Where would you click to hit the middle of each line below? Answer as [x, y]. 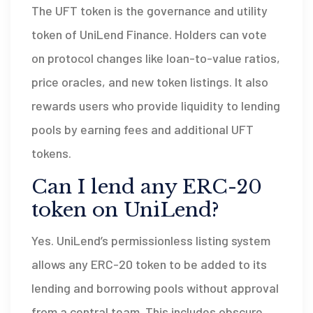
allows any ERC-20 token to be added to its [149, 264]
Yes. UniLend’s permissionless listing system [151, 240]
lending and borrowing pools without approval [155, 287]
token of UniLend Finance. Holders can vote [149, 34]
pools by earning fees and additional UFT [143, 129]
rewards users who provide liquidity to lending [156, 105]
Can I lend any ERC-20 [147, 187]
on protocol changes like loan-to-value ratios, [156, 58]
